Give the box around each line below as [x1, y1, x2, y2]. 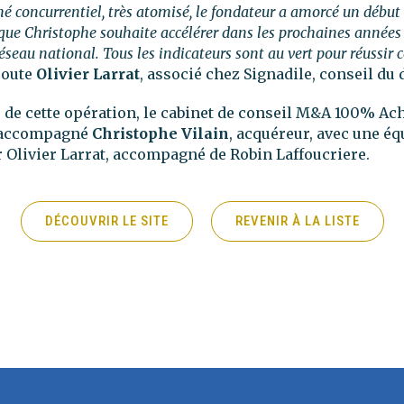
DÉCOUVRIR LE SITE [44, 213, 169, 229]
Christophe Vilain [92, 124, 229, 142]
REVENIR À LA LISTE [234, 213, 360, 229]
